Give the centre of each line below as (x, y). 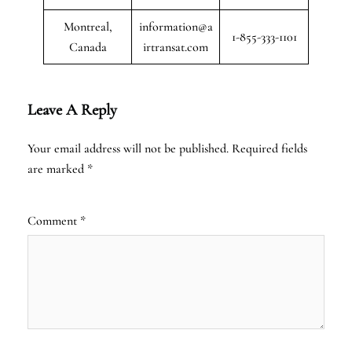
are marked (57, 169)
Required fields (269, 148)
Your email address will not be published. (128, 148)
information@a (176, 26)
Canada (88, 47)
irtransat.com (176, 47)
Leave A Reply (72, 110)
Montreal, (88, 26)
